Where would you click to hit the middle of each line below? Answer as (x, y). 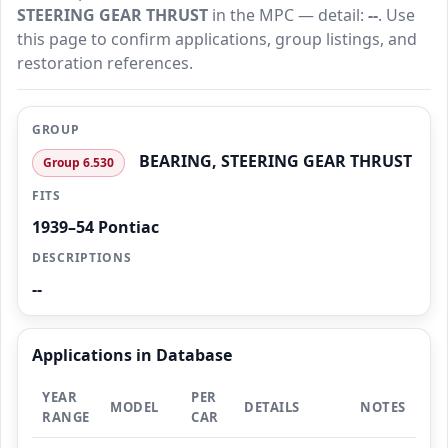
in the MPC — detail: (288, 15)
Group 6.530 (78, 163)
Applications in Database (132, 355)
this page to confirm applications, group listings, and (217, 39)
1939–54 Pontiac (95, 227)
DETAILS (272, 407)
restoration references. (105, 63)
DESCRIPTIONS (82, 258)
